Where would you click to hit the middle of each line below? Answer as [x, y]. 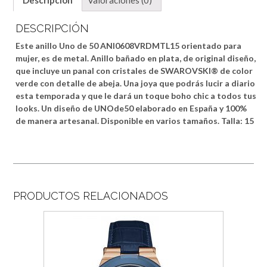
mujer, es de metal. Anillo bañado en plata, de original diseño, [136, 58]
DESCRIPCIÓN [52, 29]
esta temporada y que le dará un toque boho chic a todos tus [136, 96]
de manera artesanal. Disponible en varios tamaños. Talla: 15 [135, 121]
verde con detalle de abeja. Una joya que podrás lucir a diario [136, 83]
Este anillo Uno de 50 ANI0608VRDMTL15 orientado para [129, 46]
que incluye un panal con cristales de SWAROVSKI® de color [134, 71]
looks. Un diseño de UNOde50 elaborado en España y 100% [131, 108]
